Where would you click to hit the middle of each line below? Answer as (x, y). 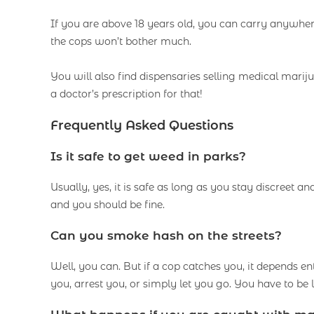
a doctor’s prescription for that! (127, 94)
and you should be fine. (108, 205)
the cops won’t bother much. (121, 42)
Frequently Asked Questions (142, 126)
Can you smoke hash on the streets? (166, 236)
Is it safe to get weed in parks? (148, 157)
